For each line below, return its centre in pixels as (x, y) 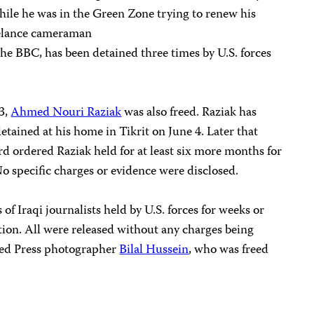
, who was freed (229, 250)
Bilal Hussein (154, 250)
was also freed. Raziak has (189, 113)
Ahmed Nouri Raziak (66, 113)
